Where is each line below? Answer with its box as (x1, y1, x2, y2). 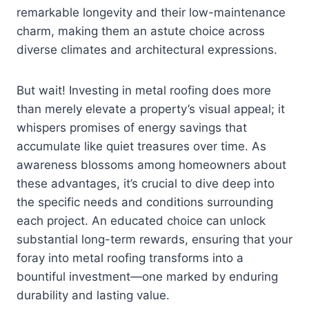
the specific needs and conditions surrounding (17, 195, 273, 210)
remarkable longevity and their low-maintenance (17, 6, 286, 20)
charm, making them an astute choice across (17, 24, 265, 39)
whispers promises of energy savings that (17, 121, 247, 135)
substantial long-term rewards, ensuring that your (17, 232, 292, 247)
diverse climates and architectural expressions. (17, 43, 277, 57)
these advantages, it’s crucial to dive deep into (17, 177, 275, 191)
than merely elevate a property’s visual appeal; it (17, 102, 285, 117)
